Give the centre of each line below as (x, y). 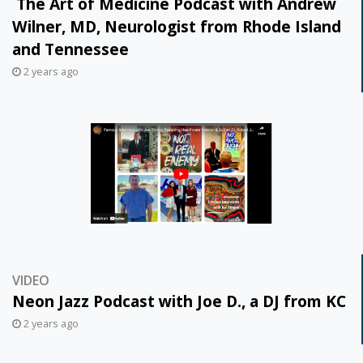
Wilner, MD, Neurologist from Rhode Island (177, 26)
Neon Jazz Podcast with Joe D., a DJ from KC (179, 301)
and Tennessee (70, 49)
